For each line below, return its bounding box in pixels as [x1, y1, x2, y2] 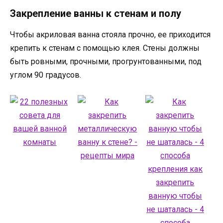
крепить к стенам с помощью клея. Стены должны [10, 43, 200, 53]
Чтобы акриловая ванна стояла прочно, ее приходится [10, 29, 211, 39]
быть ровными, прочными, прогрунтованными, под [10, 56, 202, 66]
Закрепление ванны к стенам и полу [10, 7, 181, 19]
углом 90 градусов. [10, 70, 81, 80]
